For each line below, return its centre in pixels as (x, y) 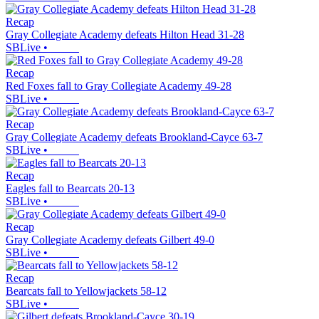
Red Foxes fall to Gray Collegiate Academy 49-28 (119, 86)
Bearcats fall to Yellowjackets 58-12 (86, 291)
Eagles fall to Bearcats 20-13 (70, 189)
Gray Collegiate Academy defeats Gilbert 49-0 (110, 240)
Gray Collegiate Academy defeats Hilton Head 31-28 (125, 35)
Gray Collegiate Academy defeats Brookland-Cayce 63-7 (134, 137)
